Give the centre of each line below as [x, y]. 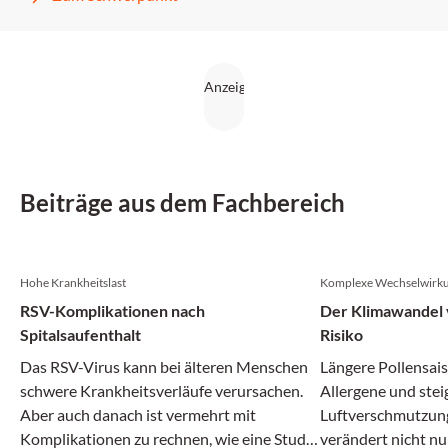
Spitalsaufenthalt [80, 334]
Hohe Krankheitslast [73, 282]
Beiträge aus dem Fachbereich [182, 202]
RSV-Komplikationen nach [112, 310]
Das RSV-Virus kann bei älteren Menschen [164, 366]
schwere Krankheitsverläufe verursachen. [161, 390]
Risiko [341, 334]
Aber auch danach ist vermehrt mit [138, 414]
